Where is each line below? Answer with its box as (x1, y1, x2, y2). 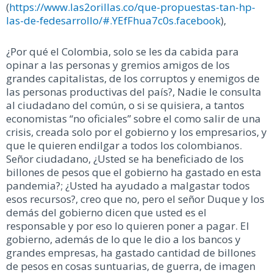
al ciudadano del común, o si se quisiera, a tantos (6, 98, 244, 113)
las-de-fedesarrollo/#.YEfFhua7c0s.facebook (6, 13, 221, 27)
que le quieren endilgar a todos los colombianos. (6, 138, 242, 153)
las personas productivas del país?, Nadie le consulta (6, 85, 261, 99)
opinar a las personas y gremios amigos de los (6, 58, 230, 73)
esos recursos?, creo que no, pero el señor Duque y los (6, 192, 264, 207)
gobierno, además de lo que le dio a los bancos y (6, 232, 241, 247)
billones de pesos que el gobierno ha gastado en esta (6, 165, 261, 180)
